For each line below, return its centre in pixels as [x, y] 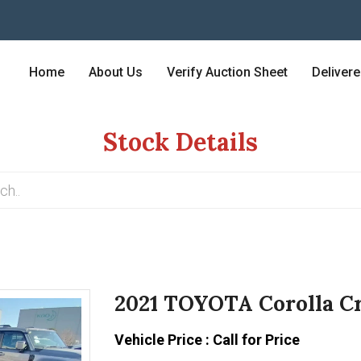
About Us [116, 72]
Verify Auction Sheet [227, 72]
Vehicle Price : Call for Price [207, 340]
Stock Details [180, 142]
